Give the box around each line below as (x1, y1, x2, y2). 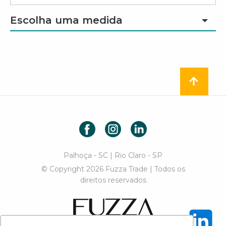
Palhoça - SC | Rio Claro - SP (64, 151, 162, 160)
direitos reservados (80, 176, 146, 185)
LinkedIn (147, 122, 182, 132)
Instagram (121, 122, 162, 132)
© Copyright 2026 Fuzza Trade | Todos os (41, 164, 185, 174)
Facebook (95, 122, 135, 132)
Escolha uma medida (10, 14, 123, 26)
